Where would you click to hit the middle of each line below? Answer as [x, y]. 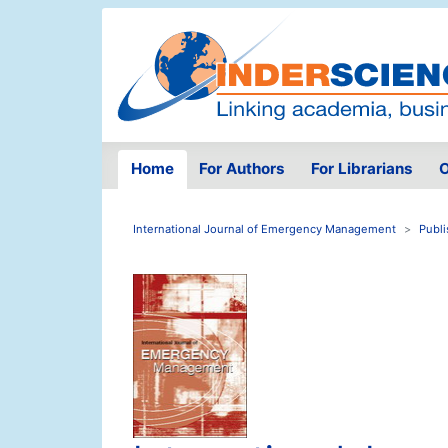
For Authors [242, 169]
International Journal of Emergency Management [264, 229]
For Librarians [361, 169]
